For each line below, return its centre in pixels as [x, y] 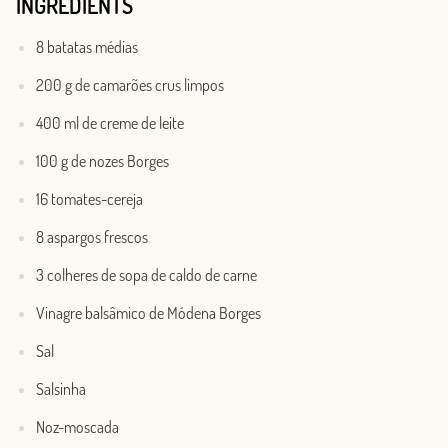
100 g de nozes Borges [102, 161]
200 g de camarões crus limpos [130, 85]
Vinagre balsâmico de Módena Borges [148, 313]
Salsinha [61, 389]
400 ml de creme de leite [110, 123]
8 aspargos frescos [92, 237]
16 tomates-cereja [89, 199]
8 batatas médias [87, 47]
